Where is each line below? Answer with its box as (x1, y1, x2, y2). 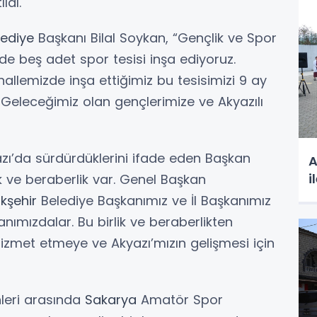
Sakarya (85, 290, 137, 309)
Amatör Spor (137, 290, 223, 309)
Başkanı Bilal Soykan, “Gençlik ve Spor (34, 28, 277, 47)
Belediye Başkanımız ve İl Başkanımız (37, 191, 271, 209)
